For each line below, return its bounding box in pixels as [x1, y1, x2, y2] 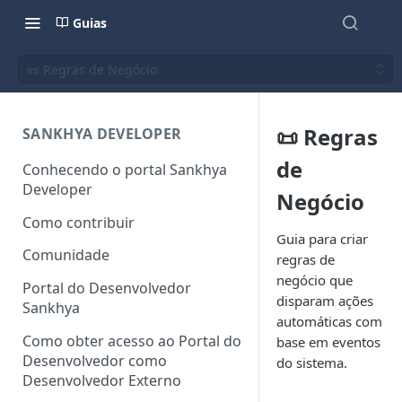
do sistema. [276, 354, 347, 371]
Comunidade [22, 245, 109, 266]
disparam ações [276, 292, 373, 310]
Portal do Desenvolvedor [22, 278, 191, 299]
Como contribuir [22, 212, 135, 232]
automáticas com [276, 312, 382, 330]
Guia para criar [276, 230, 368, 248]
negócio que [276, 271, 353, 289]
